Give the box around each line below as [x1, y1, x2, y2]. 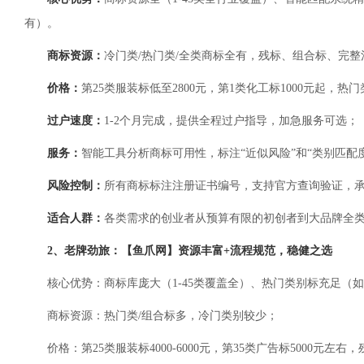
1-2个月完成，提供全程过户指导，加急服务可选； [104, 115, 358, 127]
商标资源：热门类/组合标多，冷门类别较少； [47, 310, 278, 322]
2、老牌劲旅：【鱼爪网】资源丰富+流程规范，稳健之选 [47, 245, 332, 257]
